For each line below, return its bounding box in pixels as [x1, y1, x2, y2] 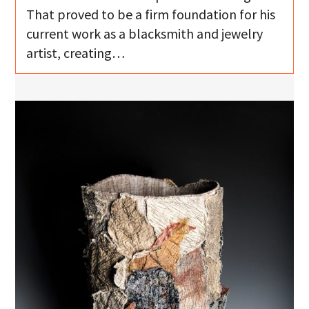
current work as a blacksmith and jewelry [26, 25, 263, 43]
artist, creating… [26, 44, 126, 62]
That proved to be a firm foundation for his [26, 6, 276, 23]
